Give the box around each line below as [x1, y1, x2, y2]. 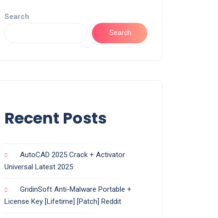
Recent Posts [4, 107, 107, 129]
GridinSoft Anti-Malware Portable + [20, 184, 131, 194]
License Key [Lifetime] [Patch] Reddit [4, 197, 121, 206]
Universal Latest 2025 [4, 162, 73, 171]
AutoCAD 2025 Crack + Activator [20, 150, 125, 159]
